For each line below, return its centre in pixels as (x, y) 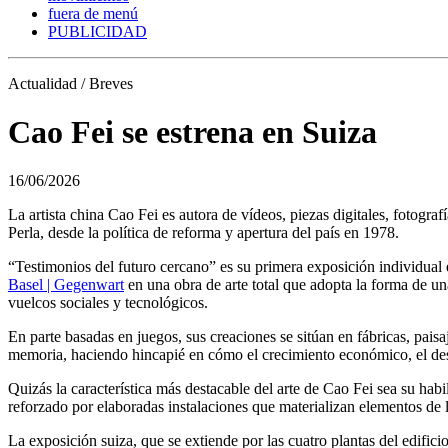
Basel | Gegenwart (66, 285)
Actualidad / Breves (70, 83)
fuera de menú (93, 13)
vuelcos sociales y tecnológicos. (108, 303)
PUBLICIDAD (97, 31)
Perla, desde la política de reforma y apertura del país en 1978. (203, 233)
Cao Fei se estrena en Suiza (192, 132)
